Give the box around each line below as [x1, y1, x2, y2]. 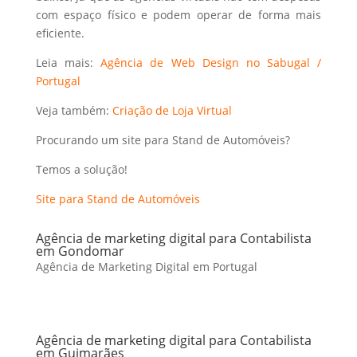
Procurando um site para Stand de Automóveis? [35, 132, 290, 147]
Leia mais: [35, 55, 101, 70]
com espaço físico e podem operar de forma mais [35, 7, 322, 22]
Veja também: [35, 103, 112, 118]
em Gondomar [35, 242, 124, 260]
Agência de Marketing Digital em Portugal [35, 259, 257, 274]
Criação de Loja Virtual [112, 103, 232, 118]
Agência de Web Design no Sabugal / [100, 55, 322, 70]
